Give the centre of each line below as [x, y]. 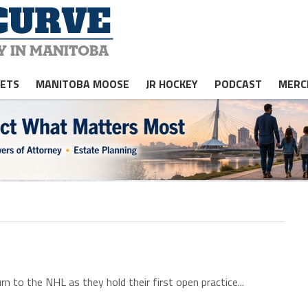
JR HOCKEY [172, 84]
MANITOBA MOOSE [82, 84]
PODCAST [238, 84]
